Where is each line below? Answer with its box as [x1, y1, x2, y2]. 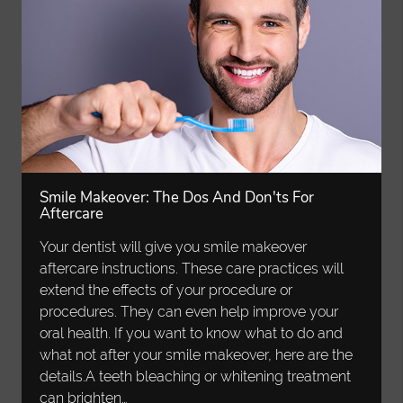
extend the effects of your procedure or [40, 282, 293, 300]
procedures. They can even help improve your [40, 303, 339, 321]
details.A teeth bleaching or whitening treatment [40, 368, 352, 386]
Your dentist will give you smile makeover [40, 238, 308, 256]
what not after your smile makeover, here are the [40, 346, 354, 364]
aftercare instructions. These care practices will [40, 260, 345, 278]
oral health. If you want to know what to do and [40, 325, 344, 343]
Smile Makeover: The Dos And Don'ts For [40, 187, 315, 209]
